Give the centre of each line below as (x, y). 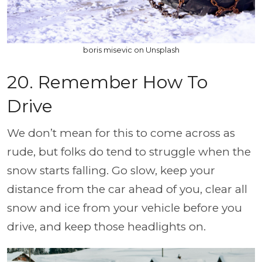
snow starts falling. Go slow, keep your (111, 170)
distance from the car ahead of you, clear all (127, 189)
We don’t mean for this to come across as (121, 133)
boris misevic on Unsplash (131, 50)
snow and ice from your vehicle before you (125, 208)
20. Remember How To (107, 82)
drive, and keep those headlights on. (108, 227)
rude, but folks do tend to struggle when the (129, 152)
